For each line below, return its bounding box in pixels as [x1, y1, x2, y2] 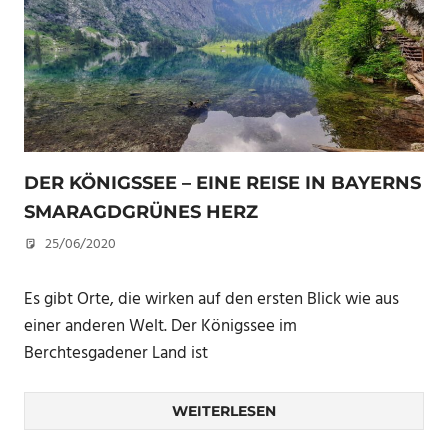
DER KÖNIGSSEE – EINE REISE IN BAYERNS [24, 172, 421, 195]
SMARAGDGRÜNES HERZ [24, 201, 258, 224]
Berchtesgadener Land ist [24, 339, 208, 367]
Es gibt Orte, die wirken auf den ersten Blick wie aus [24, 285, 399, 313]
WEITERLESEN [172, 402, 276, 421]
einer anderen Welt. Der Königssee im [24, 312, 297, 340]
